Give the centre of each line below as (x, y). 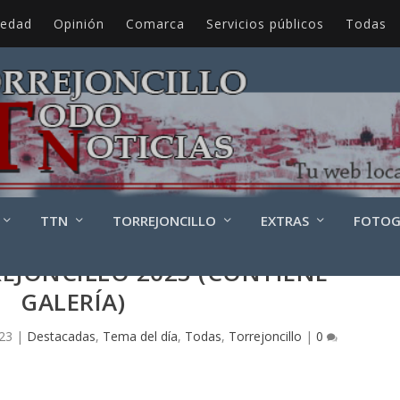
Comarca (155, 23)
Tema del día (140, 336)
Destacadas (61, 336)
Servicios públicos (265, 23)
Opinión (79, 23)
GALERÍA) (73, 302)
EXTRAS (284, 220)
